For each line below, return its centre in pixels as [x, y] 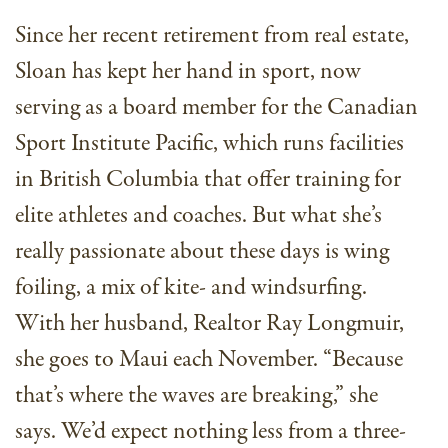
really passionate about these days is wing [202, 252]
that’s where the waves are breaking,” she [196, 396]
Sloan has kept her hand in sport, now [188, 72]
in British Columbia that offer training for [208, 180]
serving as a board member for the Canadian [216, 108]
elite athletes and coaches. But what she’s [198, 216]
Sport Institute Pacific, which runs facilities [209, 144]
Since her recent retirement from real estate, [212, 36]
